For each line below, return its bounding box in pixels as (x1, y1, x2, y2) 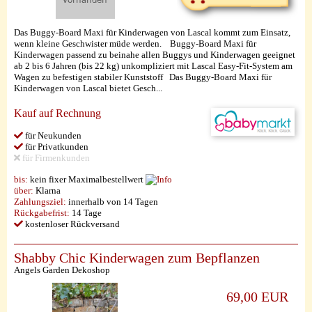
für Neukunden (23, 130, 81, 141)
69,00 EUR (226, 290, 288, 304)
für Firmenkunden (20, 153, 90, 163)
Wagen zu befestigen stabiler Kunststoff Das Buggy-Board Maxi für (14, 72, 272, 82)
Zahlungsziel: (14, 196, 66, 207)
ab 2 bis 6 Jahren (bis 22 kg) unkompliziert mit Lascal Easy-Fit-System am (14, 61, 292, 71)
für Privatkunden (23, 141, 88, 152)
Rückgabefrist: (14, 208, 70, 218)
